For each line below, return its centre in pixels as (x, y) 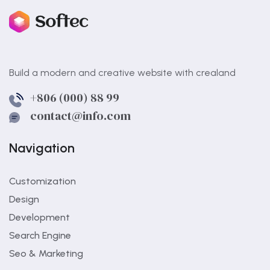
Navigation (42, 148)
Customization (42, 181)
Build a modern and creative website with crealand (122, 73)
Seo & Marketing (46, 253)
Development (39, 217)
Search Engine (40, 235)
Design (24, 199)
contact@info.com (80, 116)
